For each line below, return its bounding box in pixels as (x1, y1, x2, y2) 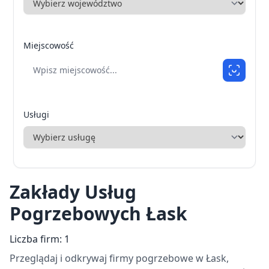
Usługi (23, 108, 49, 120)
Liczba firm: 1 (10, 232, 70, 246)
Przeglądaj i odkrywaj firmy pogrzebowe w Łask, (10, 251, 229, 265)
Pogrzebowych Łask (10, 201, 187, 226)
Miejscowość (23, 39, 74, 51)
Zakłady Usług (10, 179, 136, 204)
